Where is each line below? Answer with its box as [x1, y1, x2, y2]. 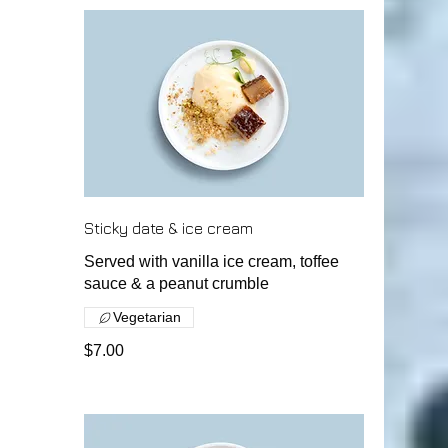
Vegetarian [113, 309, 181, 325]
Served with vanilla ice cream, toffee [84, 253, 339, 270]
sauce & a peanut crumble [84, 275, 269, 292]
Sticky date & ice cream [84, 219, 253, 237]
